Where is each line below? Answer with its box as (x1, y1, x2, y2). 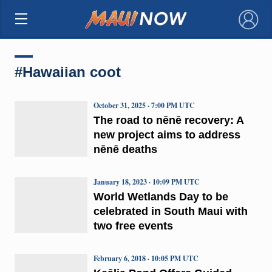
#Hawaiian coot (14, 63, 121, 80)
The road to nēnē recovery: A (93, 114, 243, 126)
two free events (93, 219, 173, 232)
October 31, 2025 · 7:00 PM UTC (93, 100, 195, 110)
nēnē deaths (93, 143, 157, 155)
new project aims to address (93, 128, 240, 141)
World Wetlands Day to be (93, 190, 228, 203)
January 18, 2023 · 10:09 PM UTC (93, 176, 200, 187)
